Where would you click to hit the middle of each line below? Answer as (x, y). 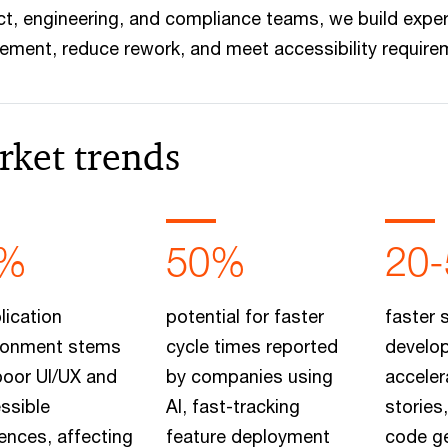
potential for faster (244, 316)
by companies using (249, 376)
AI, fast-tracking (232, 406)
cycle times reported (251, 346)
